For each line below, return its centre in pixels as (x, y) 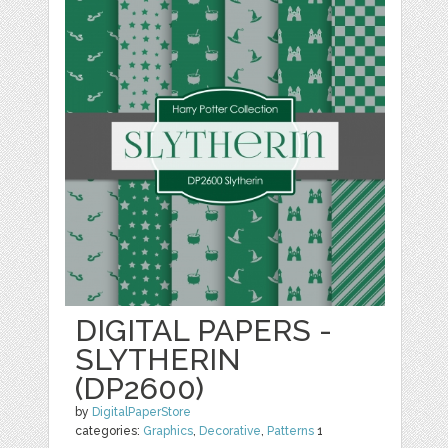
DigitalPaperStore (142, 412)
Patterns (291, 431)
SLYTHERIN (158, 359)
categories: (109, 431)
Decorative (230, 431)
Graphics (168, 431)
